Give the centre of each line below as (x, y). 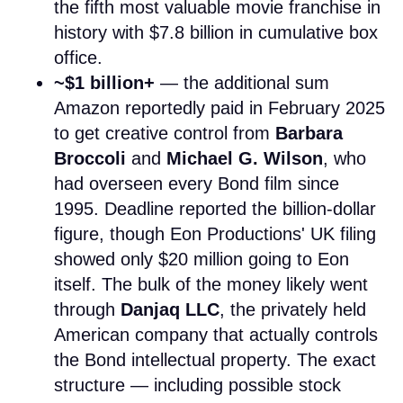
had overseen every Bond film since (197, 183)
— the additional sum (242, 82)
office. (78, 57)
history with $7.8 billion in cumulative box (216, 32)
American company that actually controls (216, 334)
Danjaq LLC (170, 309)
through (87, 309)
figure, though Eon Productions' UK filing (215, 233)
